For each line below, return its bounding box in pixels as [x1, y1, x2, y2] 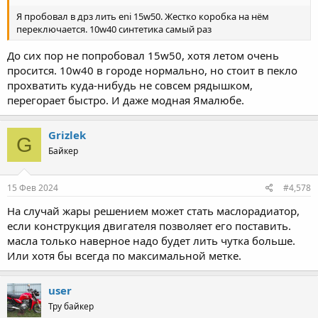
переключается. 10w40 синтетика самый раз [16, 22, 212, 35]
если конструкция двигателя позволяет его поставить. [7, 218, 291, 233]
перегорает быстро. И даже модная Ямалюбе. [7, 93, 244, 108]
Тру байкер [48, 300, 94, 312]
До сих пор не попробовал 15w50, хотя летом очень [7, 48, 279, 63]
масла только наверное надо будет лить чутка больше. [7, 233, 295, 248]
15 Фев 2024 [7, 181, 58, 194]
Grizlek [48, 128, 86, 143]
